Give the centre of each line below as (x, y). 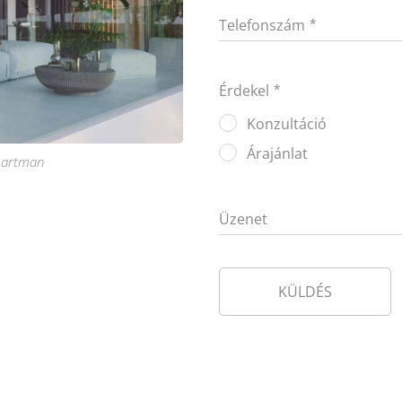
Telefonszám (262, 25)
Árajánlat (277, 153)
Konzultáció (287, 123)
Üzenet (243, 218)
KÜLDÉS (305, 291)
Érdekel (244, 90)
